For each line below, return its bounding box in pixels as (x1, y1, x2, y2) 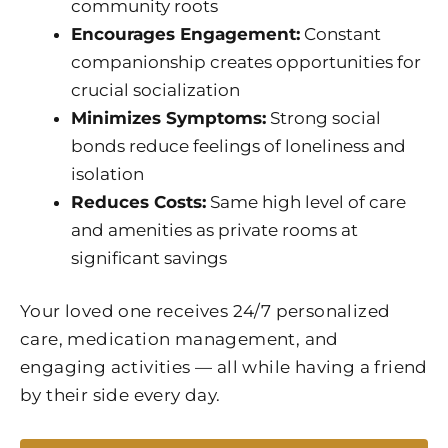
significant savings (71, 247, 227, 268)
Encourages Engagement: (71, 23, 300, 44)
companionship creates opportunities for (71, 51, 421, 72)
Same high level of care (206, 191, 406, 212)
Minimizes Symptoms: (71, 107, 266, 128)
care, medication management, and (20, 329, 339, 350)
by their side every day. (20, 385, 221, 406)
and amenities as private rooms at (71, 219, 358, 240)
